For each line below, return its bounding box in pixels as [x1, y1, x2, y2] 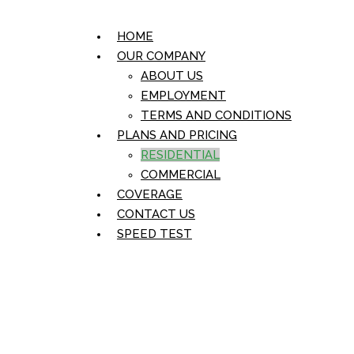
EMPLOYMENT [141, 88, 226, 103]
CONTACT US [117, 207, 195, 221]
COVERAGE [117, 187, 183, 201]
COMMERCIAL [141, 168, 220, 182]
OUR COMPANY [117, 49, 205, 63]
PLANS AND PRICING [117, 128, 237, 142]
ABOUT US [141, 69, 203, 83]
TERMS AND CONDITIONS [141, 108, 292, 122]
